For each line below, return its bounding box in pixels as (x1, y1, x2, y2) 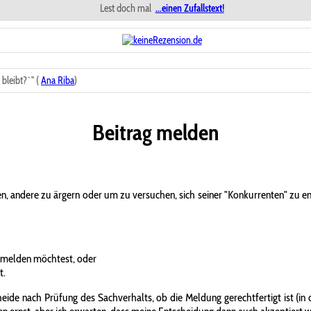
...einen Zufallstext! (155, 2, 224, 15)
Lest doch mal (99, 2, 153, 15)
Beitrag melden (92, 118, 219, 146)
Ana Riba (41, 74, 74, 87)
